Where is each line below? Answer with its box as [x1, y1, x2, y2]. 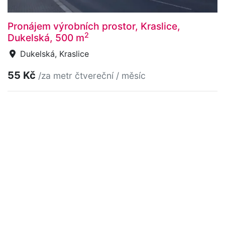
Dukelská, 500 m [8, 32, 84, 44]
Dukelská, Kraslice [18, 49, 89, 59]
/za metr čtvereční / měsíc [38, 70, 146, 81]
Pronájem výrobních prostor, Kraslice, [8, 20, 180, 33]
